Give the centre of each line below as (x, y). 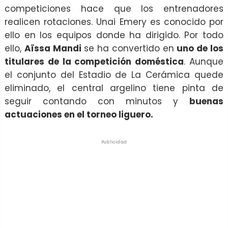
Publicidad (114, 142)
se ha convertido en (129, 49)
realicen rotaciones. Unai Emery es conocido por (114, 22)
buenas (206, 102)
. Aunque (204, 62)
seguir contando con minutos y (97, 102)
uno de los (200, 49)
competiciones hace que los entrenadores (114, 9)
